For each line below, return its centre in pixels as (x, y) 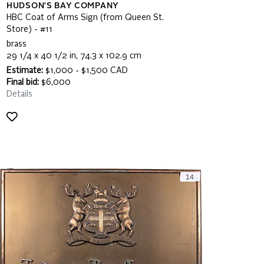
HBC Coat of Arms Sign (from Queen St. (85, 18)
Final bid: (23, 82)
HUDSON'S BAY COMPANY (63, 6)
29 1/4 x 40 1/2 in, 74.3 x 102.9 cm (74, 56)
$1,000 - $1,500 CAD (85, 71)
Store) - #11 (29, 29)
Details (19, 94)
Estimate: (25, 71)
